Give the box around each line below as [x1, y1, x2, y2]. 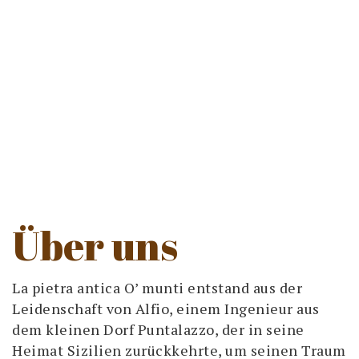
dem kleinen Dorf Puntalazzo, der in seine [12, 320, 305, 339]
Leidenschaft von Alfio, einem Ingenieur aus [12, 299, 320, 318]
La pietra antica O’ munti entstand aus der [12, 278, 302, 297]
